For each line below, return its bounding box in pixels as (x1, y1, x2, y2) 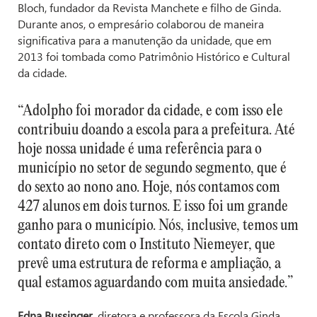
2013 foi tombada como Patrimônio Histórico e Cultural (18, 49, 290, 64)
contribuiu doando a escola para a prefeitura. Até (18, 122, 295, 139)
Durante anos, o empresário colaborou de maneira (18, 16, 264, 32)
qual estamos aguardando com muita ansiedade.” (18, 275, 294, 292)
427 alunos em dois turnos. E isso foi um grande (18, 198, 288, 216)
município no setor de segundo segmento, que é (18, 160, 287, 178)
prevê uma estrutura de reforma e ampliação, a (18, 255, 281, 273)
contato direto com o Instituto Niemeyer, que (18, 236, 275, 254)
